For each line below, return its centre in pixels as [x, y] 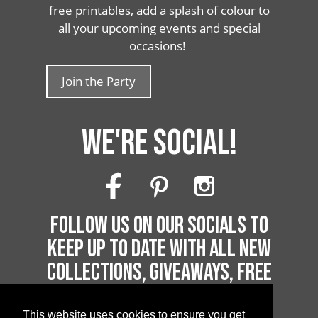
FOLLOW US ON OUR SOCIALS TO [159, 226]
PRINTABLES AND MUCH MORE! [159, 296]
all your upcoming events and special [159, 28]
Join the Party [99, 81]
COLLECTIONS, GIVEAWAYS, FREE [159, 273]
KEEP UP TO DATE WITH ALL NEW [159, 250]
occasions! [159, 45]
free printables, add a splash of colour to [159, 10]
